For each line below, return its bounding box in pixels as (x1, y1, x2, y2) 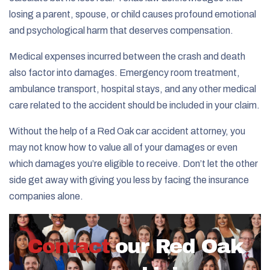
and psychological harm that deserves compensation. (9, 25, 233, 36)
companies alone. (9, 190, 83, 201)
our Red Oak (115, 234, 243, 257)
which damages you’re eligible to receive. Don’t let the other (9, 158, 258, 169)
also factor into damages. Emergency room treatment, (9, 67, 240, 78)
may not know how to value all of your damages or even (9, 142, 237, 152)
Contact (27, 234, 110, 257)
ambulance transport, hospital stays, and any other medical (9, 83, 256, 94)
